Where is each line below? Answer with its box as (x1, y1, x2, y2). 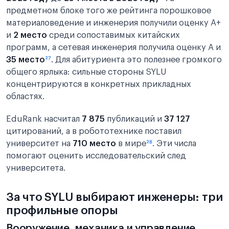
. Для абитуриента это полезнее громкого (51, 56, 222, 64)
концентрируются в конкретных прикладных (6, 80, 191, 88)
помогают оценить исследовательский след (6, 152, 186, 160)
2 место (13, 31, 47, 39)
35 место (6, 56, 45, 64)
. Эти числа (152, 140, 196, 148)
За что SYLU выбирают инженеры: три (6, 191, 223, 203)
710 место (73, 140, 116, 148)
